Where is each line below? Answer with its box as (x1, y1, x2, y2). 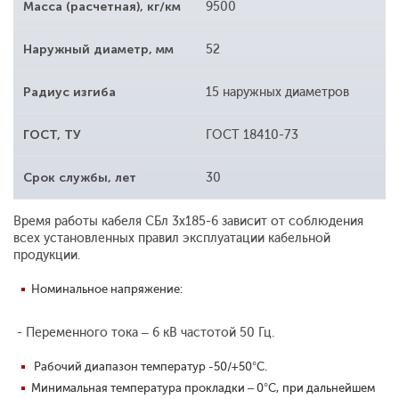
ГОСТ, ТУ (23, 127, 81, 143)
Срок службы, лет (23, 170, 136, 186)
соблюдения (289, 214, 363, 230)
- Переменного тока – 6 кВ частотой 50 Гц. (13, 325, 274, 341)
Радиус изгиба (23, 85, 116, 101)
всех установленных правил (13, 231, 179, 247)
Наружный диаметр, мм (23, 42, 174, 58)
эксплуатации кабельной (183, 231, 330, 247)
